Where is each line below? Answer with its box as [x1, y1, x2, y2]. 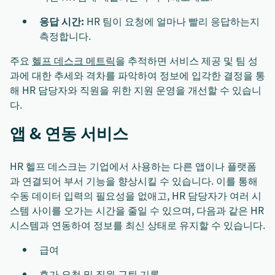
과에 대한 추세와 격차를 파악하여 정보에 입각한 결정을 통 [10, 68, 265, 83]
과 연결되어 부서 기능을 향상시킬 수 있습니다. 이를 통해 [10, 173, 258, 188]
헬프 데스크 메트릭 [32, 53, 115, 68]
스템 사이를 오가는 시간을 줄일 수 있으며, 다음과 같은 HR [10, 203, 264, 218]
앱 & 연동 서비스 [10, 121, 128, 145]
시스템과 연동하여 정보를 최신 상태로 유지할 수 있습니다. [10, 217, 265, 233]
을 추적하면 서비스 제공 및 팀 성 [115, 53, 258, 68]
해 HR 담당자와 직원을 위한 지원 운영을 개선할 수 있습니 [10, 82, 261, 98]
